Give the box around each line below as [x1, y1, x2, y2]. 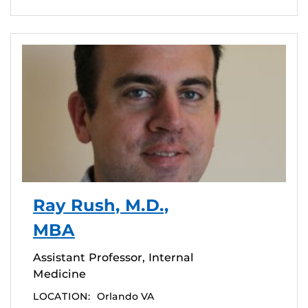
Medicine [33, 267, 86, 281]
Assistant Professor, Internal [33, 251, 194, 265]
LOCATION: [33, 290, 90, 303]
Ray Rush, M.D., [33, 195, 169, 216]
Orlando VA [97, 290, 155, 303]
